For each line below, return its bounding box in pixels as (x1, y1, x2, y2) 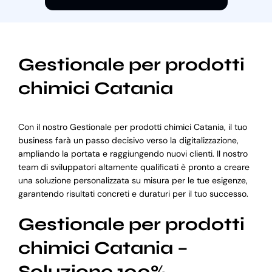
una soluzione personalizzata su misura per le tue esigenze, (18, 174, 248, 186)
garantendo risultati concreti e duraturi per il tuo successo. (18, 188, 248, 199)
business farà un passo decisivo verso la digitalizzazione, (18, 134, 239, 146)
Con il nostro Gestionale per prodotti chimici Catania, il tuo (18, 121, 247, 132)
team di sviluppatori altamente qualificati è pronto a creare (18, 161, 250, 172)
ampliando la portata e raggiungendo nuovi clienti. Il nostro (18, 148, 248, 159)
